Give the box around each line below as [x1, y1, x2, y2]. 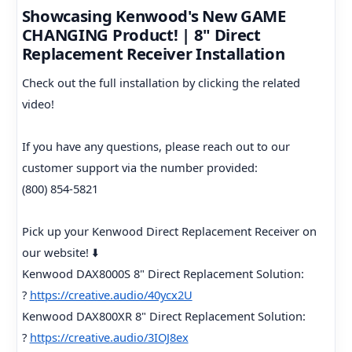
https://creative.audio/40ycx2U [29, 287, 192, 303]
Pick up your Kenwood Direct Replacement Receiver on [21, 223, 317, 240]
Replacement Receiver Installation [21, 42, 285, 64]
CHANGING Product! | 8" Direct [21, 23, 261, 46]
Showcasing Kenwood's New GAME [21, 4, 286, 27]
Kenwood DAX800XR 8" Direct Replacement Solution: [21, 308, 306, 324]
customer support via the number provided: [21, 159, 258, 176]
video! [21, 96, 54, 112]
